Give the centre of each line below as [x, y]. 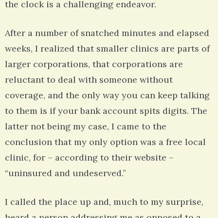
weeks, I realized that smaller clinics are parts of [107, 49]
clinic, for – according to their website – [89, 158]
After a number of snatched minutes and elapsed [107, 33]
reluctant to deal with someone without [89, 80]
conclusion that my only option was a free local [105, 142]
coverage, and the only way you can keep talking [107, 95]
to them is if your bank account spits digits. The [106, 111]
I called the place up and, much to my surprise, [104, 202]
